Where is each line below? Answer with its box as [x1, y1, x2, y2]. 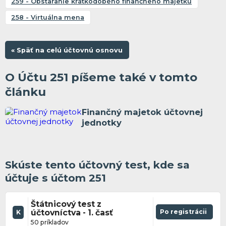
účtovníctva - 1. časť [30, 207, 113, 217]
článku [5, 85, 46, 99]
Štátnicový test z [30, 199, 101, 209]
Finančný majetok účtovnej [81, 106, 203, 117]
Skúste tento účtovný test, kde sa [5, 158, 190, 171]
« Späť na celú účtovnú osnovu [11, 46, 123, 54]
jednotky [81, 117, 122, 128]
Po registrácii [159, 208, 207, 216]
